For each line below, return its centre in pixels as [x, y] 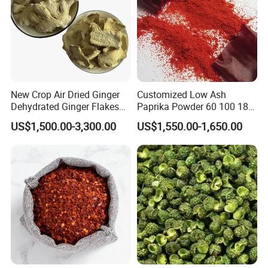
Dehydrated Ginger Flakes [65, 107]
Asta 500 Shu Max [176, 119]
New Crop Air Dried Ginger [66, 95]
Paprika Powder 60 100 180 [195, 107]
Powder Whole [41, 119]
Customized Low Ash [181, 95]
